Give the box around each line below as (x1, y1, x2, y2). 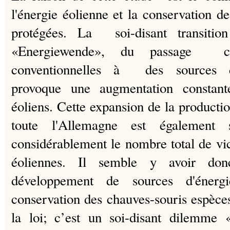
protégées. (11, 23, 78, 42)
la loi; (11, 207, 55, 226)
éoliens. (11, 97, 57, 116)
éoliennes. (11, 152, 79, 171)
